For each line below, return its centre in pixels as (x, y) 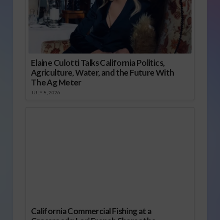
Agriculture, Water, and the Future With (102, 73)
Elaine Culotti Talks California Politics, (98, 63)
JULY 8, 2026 (45, 93)
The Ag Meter (56, 82)
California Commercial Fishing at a (91, 211)
